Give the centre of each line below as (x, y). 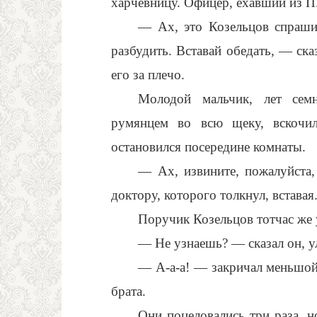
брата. (128, 291)
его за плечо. (148, 75)
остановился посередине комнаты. (208, 147)
